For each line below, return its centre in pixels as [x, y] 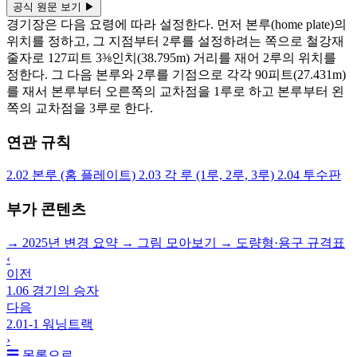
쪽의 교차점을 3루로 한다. [80, 108]
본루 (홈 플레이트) [84, 175]
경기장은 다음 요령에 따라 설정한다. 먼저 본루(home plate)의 [177, 24]
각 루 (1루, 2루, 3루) [219, 175]
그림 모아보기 [177, 242]
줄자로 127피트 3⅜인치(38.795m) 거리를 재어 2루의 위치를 [171, 57]
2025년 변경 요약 [70, 242]
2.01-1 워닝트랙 [50, 324]
